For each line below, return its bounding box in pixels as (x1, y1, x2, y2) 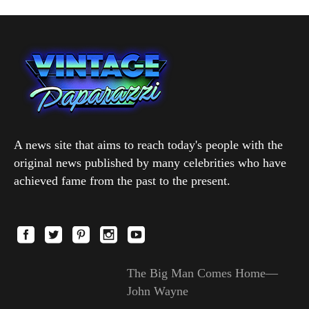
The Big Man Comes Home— (126, 266, 278, 280)
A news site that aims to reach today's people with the (14, 137, 283, 152)
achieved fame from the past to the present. (14, 173, 230, 188)
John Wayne (126, 283, 188, 298)
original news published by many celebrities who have (14, 155, 286, 170)
